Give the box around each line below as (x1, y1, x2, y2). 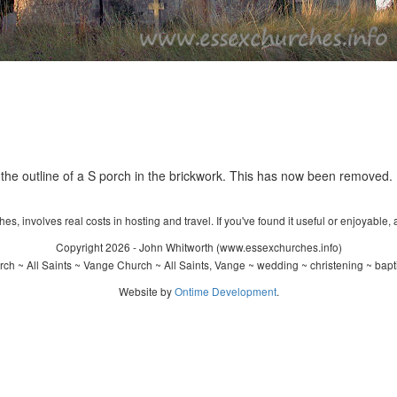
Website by (118, 284, 175, 299)
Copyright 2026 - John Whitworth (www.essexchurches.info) (55, 239, 342, 254)
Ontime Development (174, 284, 276, 299)
